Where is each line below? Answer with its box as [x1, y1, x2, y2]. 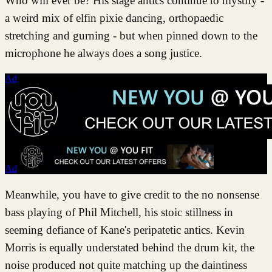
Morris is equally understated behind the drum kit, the [5, 240, 254, 254]
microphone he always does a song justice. [5, 46, 202, 59]
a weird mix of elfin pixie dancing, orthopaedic [5, 11, 223, 24]
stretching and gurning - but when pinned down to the [5, 29, 257, 42]
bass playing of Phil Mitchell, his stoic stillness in [5, 205, 233, 219]
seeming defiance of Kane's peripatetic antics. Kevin [5, 223, 245, 236]
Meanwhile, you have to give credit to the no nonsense [5, 188, 259, 201]
